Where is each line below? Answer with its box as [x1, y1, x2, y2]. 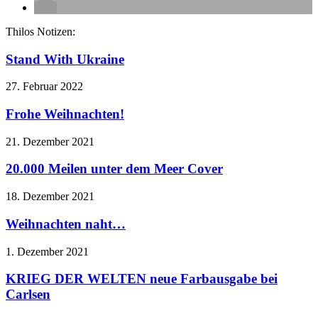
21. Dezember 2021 [6, 135, 94, 148]
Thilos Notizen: [6, 25, 75, 38]
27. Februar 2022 [6, 80, 83, 93]
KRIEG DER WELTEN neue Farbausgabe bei [6, 271, 278, 287]
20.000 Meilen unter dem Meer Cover [6, 161, 223, 177]
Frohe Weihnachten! [6, 106, 124, 122]
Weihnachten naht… [6, 216, 126, 231]
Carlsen [6, 287, 50, 302]
